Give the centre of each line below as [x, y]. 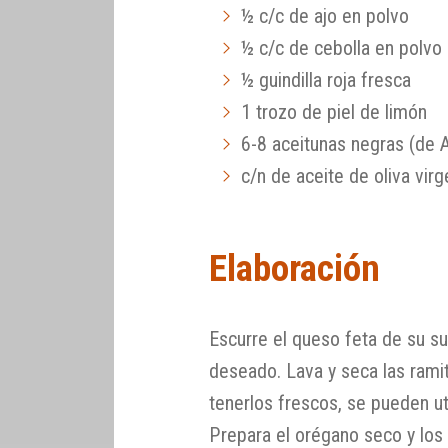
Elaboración [295, 268]
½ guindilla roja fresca [326, 80]
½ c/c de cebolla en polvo [342, 48]
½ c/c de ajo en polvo [325, 16]
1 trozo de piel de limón [334, 112]
